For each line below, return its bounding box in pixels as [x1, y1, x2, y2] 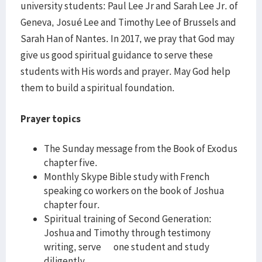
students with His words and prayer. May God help [20, 65, 230, 78]
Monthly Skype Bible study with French [44, 170, 209, 183]
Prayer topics [20, 112, 81, 125]
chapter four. [44, 198, 100, 211]
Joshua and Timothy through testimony [44, 226, 211, 239]
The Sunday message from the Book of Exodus [44, 142, 237, 155]
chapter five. [44, 156, 98, 169]
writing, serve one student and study [44, 240, 209, 253]
